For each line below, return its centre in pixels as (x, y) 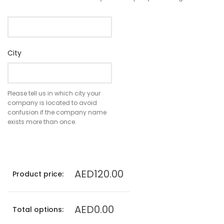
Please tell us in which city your (54, 93)
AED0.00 (94, 210)
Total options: (38, 210)
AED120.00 (99, 174)
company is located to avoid (52, 103)
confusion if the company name (57, 112)
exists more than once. (42, 122)
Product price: (38, 174)
